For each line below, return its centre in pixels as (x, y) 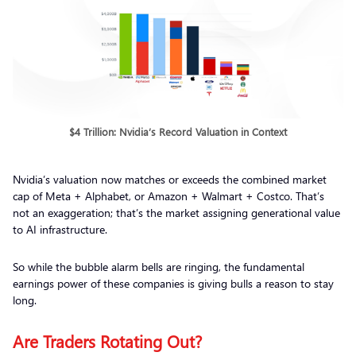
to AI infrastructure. (62, 229)
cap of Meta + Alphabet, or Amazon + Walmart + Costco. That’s (168, 195)
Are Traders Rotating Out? (107, 341)
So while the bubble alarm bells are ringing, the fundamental (159, 266)
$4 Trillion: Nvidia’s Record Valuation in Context (178, 131)
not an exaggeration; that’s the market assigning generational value (176, 212)
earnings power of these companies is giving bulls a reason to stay (173, 283)
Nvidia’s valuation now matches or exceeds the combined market (170, 179)
